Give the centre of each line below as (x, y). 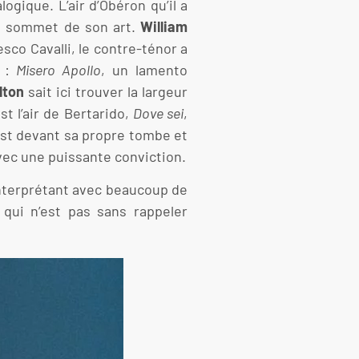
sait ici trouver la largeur (106, 91)
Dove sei (158, 113)
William (164, 26)
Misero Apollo (59, 69)
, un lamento (145, 69)
